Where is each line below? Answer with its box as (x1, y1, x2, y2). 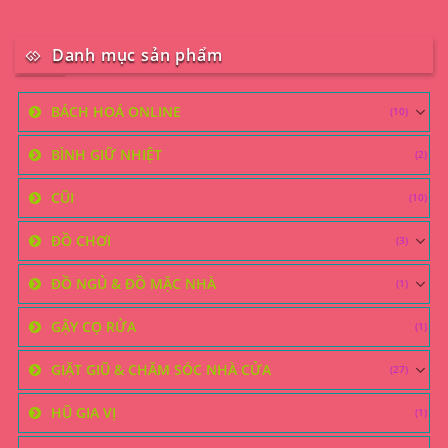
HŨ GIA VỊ (51, 402, 116, 422)
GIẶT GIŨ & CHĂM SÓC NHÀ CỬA (51, 359, 271, 379)
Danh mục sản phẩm (51, 43, 223, 66)
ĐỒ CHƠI (51, 230, 111, 250)
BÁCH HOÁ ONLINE (51, 101, 181, 121)
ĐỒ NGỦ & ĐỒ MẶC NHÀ (51, 273, 216, 293)
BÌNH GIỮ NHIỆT (51, 144, 162, 164)
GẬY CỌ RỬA (51, 316, 136, 336)
